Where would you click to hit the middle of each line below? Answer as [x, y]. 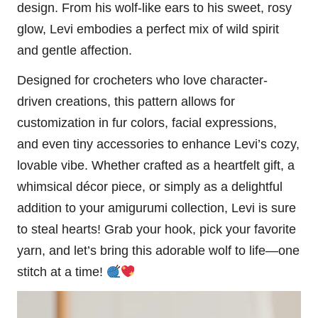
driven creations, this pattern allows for [126, 102]
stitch [32, 272]
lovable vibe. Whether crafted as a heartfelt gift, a [156, 166]
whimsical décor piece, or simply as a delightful [150, 187]
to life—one [265, 251]
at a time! [77, 272]
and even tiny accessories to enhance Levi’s [144, 144]
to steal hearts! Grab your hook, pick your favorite [157, 230]
